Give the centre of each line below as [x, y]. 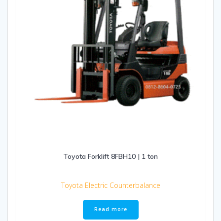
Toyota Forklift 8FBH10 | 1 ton [110, 156]
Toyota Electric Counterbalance [110, 185]
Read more [110, 209]
